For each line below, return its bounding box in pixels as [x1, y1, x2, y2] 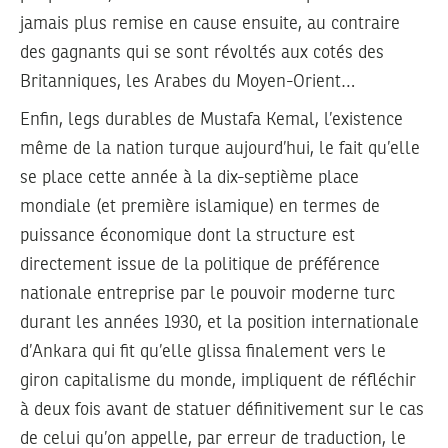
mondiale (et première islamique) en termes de [20, 198, 380, 217]
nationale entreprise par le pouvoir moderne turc [20, 285, 395, 304]
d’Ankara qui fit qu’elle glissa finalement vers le [20, 343, 386, 362]
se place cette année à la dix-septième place [20, 169, 359, 188]
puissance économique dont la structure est [20, 227, 355, 246]
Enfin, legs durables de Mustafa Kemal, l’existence [20, 111, 403, 130]
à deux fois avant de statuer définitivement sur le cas [20, 401, 424, 420]
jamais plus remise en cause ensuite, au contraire [20, 14, 400, 33]
